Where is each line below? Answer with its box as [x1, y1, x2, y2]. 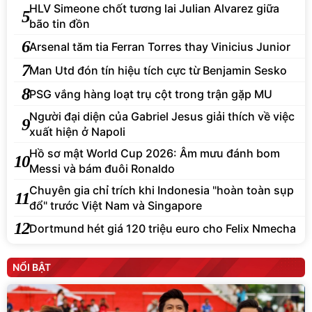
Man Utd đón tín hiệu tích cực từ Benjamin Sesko [29, 63, 287, 77]
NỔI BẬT [13, 261, 51, 274]
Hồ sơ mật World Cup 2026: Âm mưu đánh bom [29, 146, 280, 161]
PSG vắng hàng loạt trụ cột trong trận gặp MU [29, 86, 272, 101]
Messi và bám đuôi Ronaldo [29, 162, 175, 176]
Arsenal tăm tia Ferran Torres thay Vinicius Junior [29, 39, 290, 54]
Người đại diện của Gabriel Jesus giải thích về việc [29, 109, 295, 124]
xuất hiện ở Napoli [29, 125, 125, 139]
